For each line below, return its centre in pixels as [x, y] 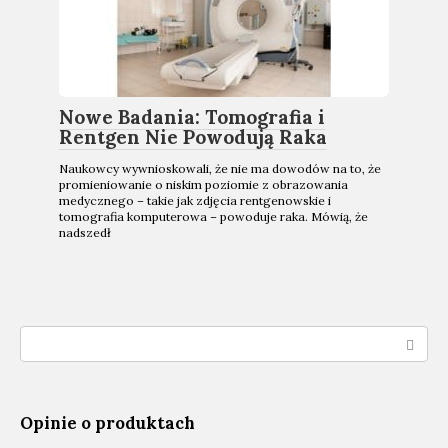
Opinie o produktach [107, 423]
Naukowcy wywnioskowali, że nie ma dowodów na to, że [220, 168]
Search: [47, 336]
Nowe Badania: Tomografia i [192, 117]
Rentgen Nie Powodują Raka [193, 137]
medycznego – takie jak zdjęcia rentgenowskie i [195, 200]
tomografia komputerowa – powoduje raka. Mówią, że [213, 216]
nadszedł [85, 232]
